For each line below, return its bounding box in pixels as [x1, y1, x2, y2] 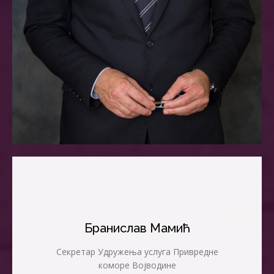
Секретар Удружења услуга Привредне [56, 245, 218, 257]
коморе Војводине [98, 259, 176, 271]
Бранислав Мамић [84, 220, 190, 235]
